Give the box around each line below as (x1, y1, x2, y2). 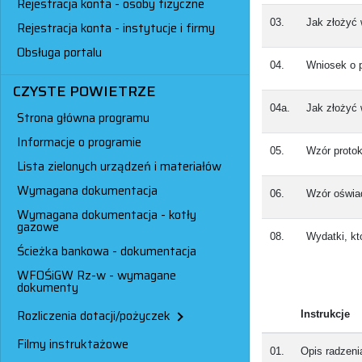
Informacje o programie (17, 132, 141, 152)
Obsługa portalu (17, 42, 102, 62)
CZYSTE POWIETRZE (12, 80, 156, 103)
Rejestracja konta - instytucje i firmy (17, 18, 215, 38)
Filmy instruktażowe (17, 334, 128, 354)
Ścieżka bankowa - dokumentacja (17, 241, 196, 261)
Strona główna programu (17, 107, 149, 128)
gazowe (17, 217, 59, 237)
